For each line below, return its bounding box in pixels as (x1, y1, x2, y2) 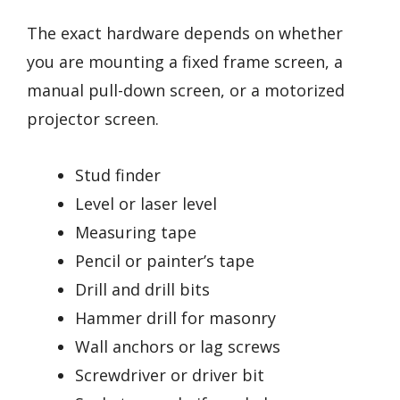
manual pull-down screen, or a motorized (27, 79, 345, 102)
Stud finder (75, 163, 161, 186)
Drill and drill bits (75, 278, 210, 300)
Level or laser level (75, 192, 217, 214)
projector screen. (27, 108, 159, 130)
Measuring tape (75, 221, 196, 243)
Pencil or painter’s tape (75, 249, 254, 271)
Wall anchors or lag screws (75, 335, 280, 357)
